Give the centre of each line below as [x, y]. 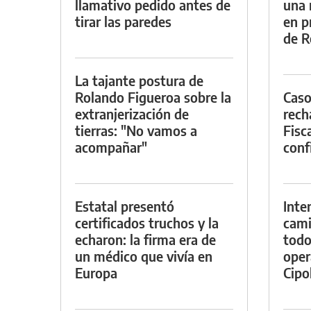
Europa [96, 272]
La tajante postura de [139, 80]
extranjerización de [132, 113]
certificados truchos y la [147, 222]
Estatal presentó [125, 205]
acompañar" [111, 146]
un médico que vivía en [144, 255]
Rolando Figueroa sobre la [153, 96]
